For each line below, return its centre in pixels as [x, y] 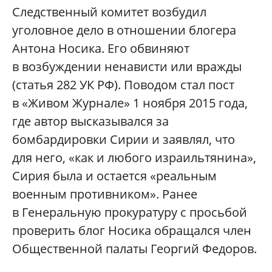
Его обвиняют [147, 48]
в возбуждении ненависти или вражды [127, 66]
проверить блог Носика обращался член [132, 230]
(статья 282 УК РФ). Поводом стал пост [123, 84]
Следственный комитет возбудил [109, 12]
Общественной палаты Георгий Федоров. [134, 248]
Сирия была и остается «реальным [114, 175]
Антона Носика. [58, 48]
